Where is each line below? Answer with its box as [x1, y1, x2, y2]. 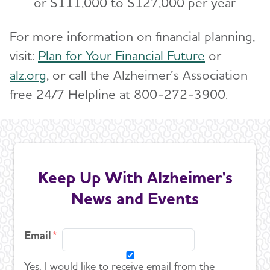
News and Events [71, 187, 199, 209]
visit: [10, 48, 38, 64]
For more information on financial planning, [10, 28, 255, 45]
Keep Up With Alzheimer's [37, 166, 233, 187]
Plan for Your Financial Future [38, 48, 205, 64]
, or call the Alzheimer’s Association [46, 67, 248, 83]
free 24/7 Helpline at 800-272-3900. [10, 86, 228, 102]
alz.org [10, 67, 46, 83]
